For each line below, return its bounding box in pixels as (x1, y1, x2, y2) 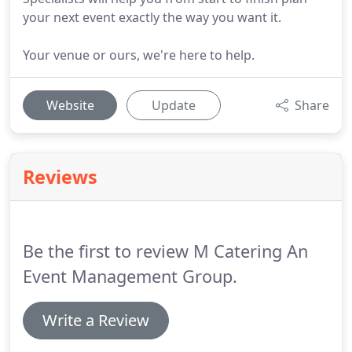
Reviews (23, 164, 97, 189)
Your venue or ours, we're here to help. (23, 46, 255, 64)
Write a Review (42, 310, 149, 331)
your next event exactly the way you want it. (23, 9, 281, 26)
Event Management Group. (23, 265, 237, 288)
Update (152, 97, 196, 114)
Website (46, 97, 94, 114)
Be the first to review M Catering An (23, 240, 308, 262)
